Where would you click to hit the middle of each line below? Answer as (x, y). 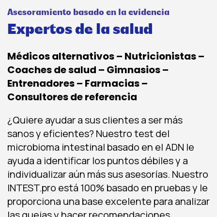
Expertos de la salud (80, 31)
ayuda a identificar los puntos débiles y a (98, 161)
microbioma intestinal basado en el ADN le (101, 147)
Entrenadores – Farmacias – (77, 84)
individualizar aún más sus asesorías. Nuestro (108, 174)
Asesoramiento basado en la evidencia (88, 13)
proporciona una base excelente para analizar (108, 201)
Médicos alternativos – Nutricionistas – (106, 56)
